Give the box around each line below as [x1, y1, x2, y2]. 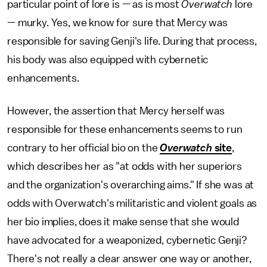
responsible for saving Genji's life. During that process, [7, 36, 257, 47]
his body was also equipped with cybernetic [7, 54, 209, 66]
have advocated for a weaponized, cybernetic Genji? [7, 235, 247, 246]
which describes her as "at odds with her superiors [7, 161, 242, 172]
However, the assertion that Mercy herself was [7, 105, 225, 117]
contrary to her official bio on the [7, 142, 160, 154]
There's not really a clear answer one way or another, [7, 253, 252, 265]
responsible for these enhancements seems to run [7, 124, 243, 135]
